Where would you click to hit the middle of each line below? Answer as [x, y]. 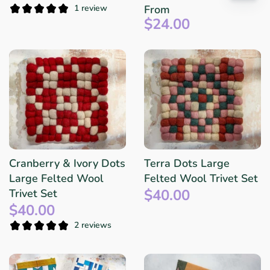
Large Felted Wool [56, 178]
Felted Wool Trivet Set [201, 178]
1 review [91, 8]
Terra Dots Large [187, 163]
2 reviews [93, 225]
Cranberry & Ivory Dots [67, 163]
